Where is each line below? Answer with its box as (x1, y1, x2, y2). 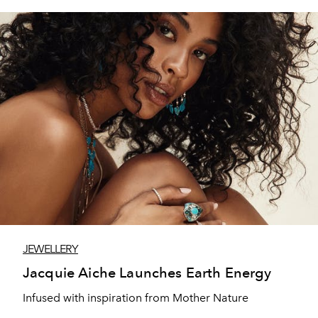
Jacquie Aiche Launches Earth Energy (23, 263, 272, 281)
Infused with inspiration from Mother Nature (23, 290, 248, 305)
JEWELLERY (23, 241, 78, 256)
